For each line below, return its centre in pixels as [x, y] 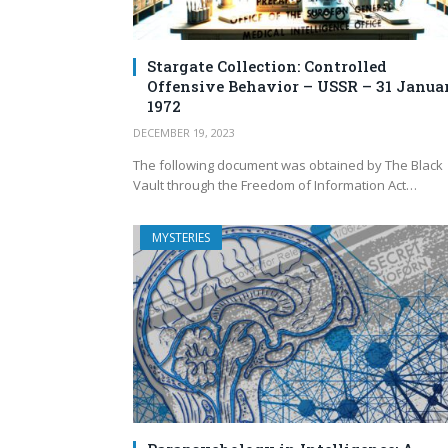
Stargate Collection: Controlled [267, 66]
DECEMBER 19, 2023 [184, 133]
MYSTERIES [181, 238]
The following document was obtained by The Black [288, 165]
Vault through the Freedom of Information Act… [275, 185]
